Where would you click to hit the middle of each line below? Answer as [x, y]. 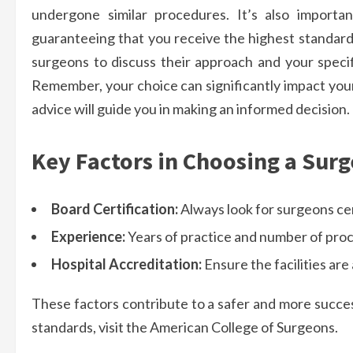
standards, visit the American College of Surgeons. [185, 327]
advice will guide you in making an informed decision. [191, 109]
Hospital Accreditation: [126, 264]
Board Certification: [115, 209]
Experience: [88, 237]
